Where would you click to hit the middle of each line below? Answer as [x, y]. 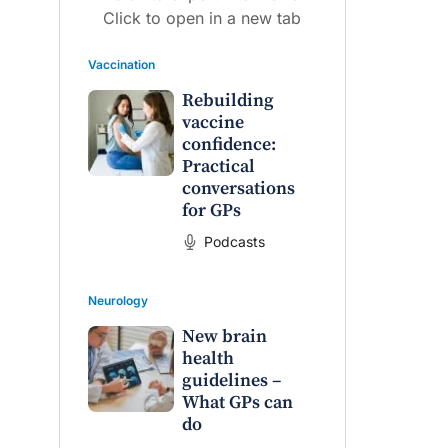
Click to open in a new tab [202, 18]
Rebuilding [227, 101]
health [207, 359]
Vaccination [121, 65]
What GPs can [237, 403]
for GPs [211, 211]
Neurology [118, 301]
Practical [218, 167]
